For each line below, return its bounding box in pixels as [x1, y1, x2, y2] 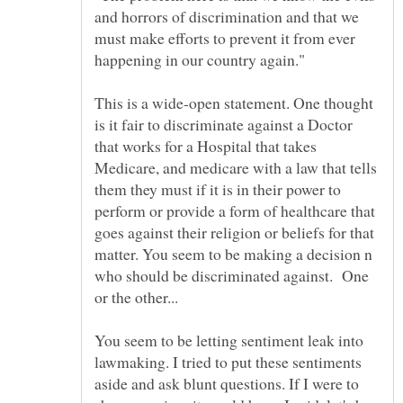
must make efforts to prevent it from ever [94, 27, 355, 49]
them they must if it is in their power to [94, 178, 341, 201]
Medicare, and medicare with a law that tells [94, 157, 377, 179]
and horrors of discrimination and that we [94, 5, 359, 28]
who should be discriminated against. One [94, 264, 369, 287]
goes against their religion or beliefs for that [94, 221, 374, 244]
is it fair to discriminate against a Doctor [94, 113, 353, 136]
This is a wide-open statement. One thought [94, 92, 373, 114]
